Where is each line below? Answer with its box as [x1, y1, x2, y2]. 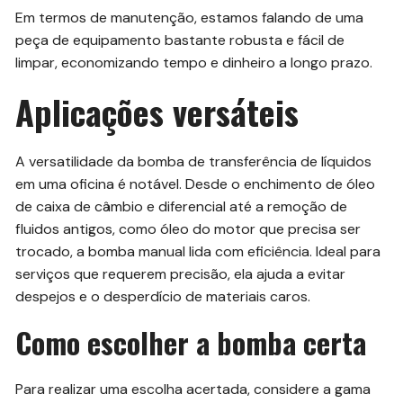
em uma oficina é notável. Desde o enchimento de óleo [15, 174, 376, 193]
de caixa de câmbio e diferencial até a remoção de [15, 196, 348, 216]
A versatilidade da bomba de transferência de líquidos [15, 151, 372, 171]
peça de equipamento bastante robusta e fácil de [15, 30, 345, 49]
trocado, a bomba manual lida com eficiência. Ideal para [15, 241, 381, 261]
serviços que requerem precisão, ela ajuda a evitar [15, 264, 346, 283]
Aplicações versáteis [15, 85, 300, 137]
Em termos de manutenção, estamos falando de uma [15, 7, 364, 27]
